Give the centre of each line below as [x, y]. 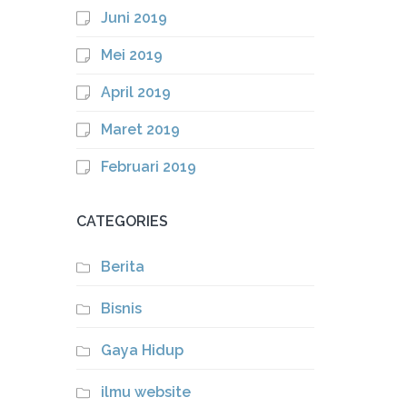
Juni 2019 [134, 18]
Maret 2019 [140, 129]
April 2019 [135, 92]
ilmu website [145, 392]
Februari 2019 [148, 167]
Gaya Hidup [142, 350]
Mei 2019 [131, 55]
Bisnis [121, 308]
